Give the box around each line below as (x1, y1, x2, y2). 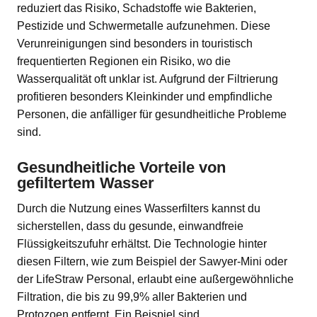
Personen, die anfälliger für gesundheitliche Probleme (17, 108, 287, 121)
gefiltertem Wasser (17, 174, 154, 192)
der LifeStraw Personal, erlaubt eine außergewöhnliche (17, 273, 294, 286)
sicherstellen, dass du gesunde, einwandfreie (17, 220, 243, 233)
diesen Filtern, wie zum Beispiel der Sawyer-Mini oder (17, 255, 287, 268)
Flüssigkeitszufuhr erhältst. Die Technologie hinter (17, 238, 267, 250)
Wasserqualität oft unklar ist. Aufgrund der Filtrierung (17, 73, 278, 86)
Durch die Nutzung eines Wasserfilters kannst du (17, 202, 260, 215)
